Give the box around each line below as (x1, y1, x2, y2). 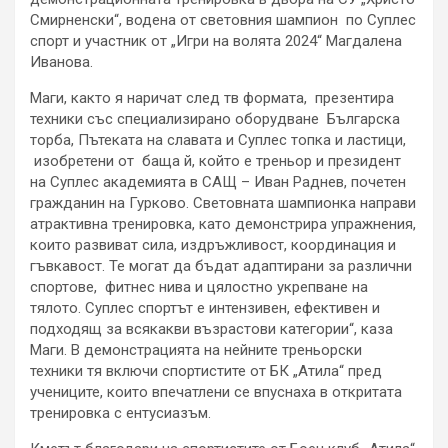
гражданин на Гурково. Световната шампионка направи (30, 193, 416, 212)
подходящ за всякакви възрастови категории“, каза (30, 319, 393, 338)
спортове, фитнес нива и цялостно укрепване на (30, 277, 368, 296)
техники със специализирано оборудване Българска (30, 109, 400, 128)
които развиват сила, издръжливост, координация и (30, 235, 396, 254)
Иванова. (30, 52, 93, 71)
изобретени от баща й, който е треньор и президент (30, 151, 401, 170)
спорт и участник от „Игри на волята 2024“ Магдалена (30, 31, 402, 50)
